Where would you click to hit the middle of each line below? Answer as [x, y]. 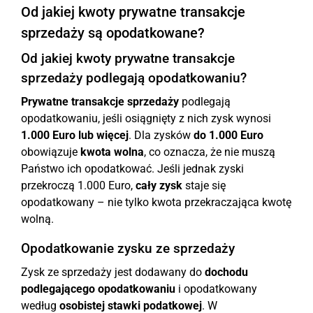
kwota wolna [112, 152]
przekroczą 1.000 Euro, [78, 185]
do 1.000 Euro [228, 135]
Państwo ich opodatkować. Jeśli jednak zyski [132, 169]
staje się [204, 185]
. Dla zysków [161, 135]
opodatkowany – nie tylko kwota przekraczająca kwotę [156, 202]
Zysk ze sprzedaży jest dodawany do [113, 272]
